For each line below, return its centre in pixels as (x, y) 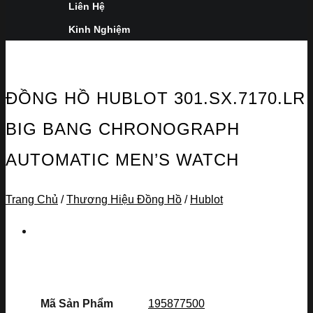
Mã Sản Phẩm (77, 304)
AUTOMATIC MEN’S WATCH (122, 160)
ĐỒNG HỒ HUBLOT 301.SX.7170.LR (155, 99)
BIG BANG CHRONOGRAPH (123, 129)
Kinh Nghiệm (99, 29)
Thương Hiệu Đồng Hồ (124, 200)
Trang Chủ (32, 200)
